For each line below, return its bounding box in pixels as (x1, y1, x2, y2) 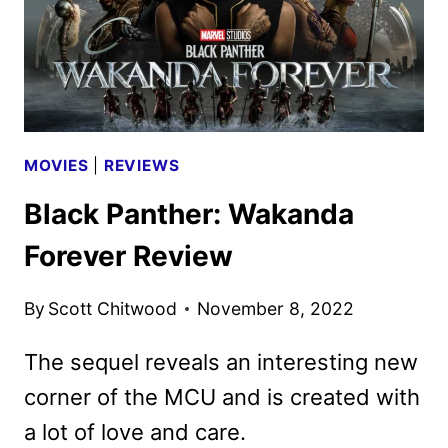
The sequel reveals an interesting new (24, 348, 418, 375)
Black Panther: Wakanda (24, 197, 354, 232)
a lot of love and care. (24, 418, 246, 445)
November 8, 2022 (197, 297, 355, 319)
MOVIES (24, 155, 89, 175)
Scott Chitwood (48, 297, 178, 319)
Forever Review (24, 239, 233, 274)
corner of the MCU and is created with (24, 383, 420, 410)
